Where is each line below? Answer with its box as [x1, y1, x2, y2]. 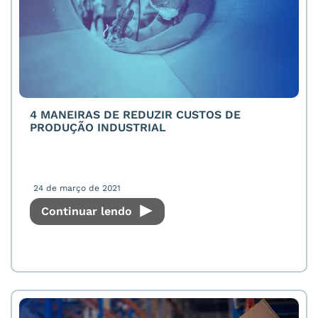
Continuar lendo [41, 204, 136, 218]
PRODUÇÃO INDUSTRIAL [30, 121, 166, 134]
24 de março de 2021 [33, 183, 121, 193]
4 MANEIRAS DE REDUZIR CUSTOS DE [30, 108, 241, 121]
